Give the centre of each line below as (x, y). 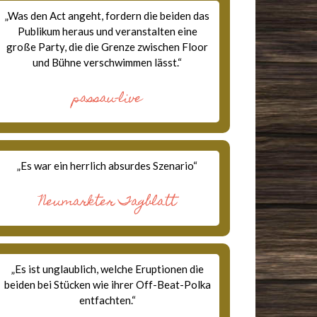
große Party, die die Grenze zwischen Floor (108, 47)
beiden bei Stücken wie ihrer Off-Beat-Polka (107, 284)
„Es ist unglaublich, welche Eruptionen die (107, 269)
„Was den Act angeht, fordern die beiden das (108, 16)
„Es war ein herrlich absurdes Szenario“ (108, 166)
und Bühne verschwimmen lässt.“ (108, 62)
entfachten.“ (107, 300)
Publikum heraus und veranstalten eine (107, 31)
